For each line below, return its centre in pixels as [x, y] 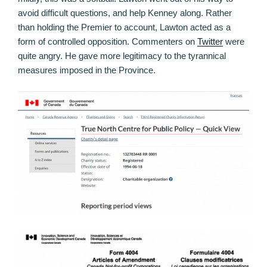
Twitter [210, 42]
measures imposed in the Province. [87, 70]
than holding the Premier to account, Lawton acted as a [124, 27]
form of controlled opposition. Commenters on [108, 42]
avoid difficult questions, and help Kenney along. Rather [125, 13]
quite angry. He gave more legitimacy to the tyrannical [122, 56]
